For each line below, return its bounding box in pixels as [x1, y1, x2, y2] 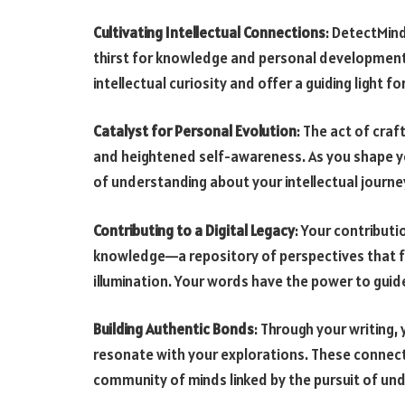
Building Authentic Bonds [93, 319, 254, 340]
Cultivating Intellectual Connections [93, 22, 325, 42]
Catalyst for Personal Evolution [93, 121, 297, 142]
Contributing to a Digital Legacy [93, 220, 295, 240]
